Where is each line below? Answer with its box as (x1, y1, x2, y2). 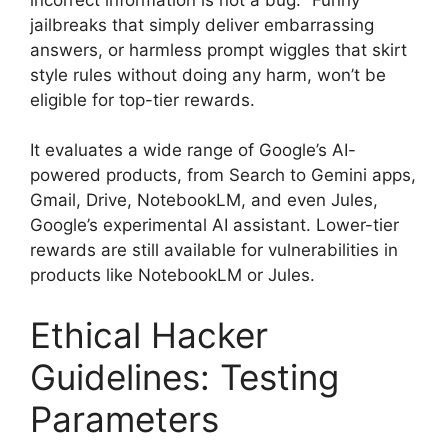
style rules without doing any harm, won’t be (30, 64, 386, 85)
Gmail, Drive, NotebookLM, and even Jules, (30, 190, 378, 211)
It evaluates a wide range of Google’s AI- (30, 140, 356, 161)
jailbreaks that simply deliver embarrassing (30, 14, 374, 35)
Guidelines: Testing (30, 355, 339, 398)
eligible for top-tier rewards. (30, 89, 255, 110)
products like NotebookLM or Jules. (30, 265, 315, 286)
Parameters (30, 397, 219, 440)
